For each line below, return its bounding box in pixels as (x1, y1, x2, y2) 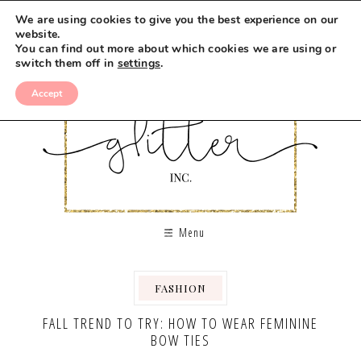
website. (15, 27, 60, 42)
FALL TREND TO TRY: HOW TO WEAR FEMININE (43, 313, 318, 333)
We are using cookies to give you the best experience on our (15, 12, 338, 27)
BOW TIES (151, 330, 210, 350)
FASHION (155, 281, 206, 295)
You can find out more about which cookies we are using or (15, 41, 337, 56)
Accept (31, 87, 62, 100)
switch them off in (15, 56, 118, 71)
